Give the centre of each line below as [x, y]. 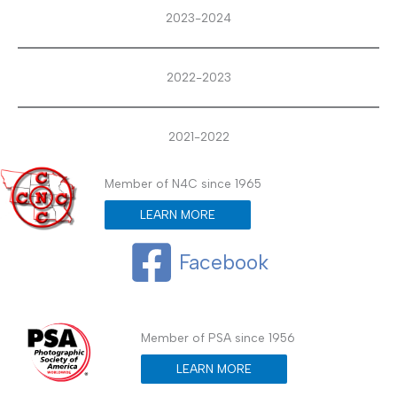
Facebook [223, 262]
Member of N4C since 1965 [183, 183]
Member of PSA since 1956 [218, 337]
